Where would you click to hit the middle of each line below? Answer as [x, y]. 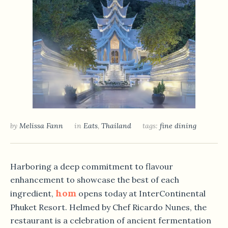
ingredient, [33, 193]
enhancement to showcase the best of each [95, 179]
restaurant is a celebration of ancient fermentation [111, 220]
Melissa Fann [41, 125]
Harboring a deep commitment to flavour [92, 166]
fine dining [178, 125]
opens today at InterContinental [141, 193]
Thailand [116, 125]
